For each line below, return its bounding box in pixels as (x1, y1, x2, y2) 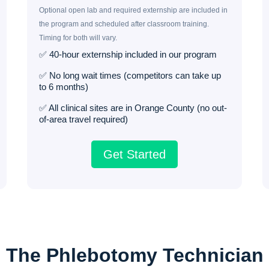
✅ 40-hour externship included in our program (39, 49, 217, 59)
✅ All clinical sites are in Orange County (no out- (39, 102, 228, 113)
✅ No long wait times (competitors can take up (39, 70, 222, 80)
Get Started (103, 147, 166, 161)
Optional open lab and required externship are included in (39, 5, 228, 14)
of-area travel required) (39, 113, 128, 124)
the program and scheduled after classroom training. (39, 19, 210, 28)
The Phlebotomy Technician (5, 244, 264, 266)
